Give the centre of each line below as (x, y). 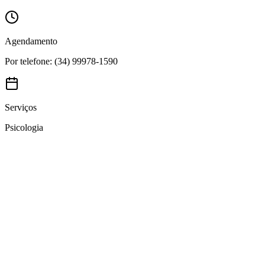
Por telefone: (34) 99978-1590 (61, 62)
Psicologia (24, 128)
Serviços (21, 108)
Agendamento (31, 41)
